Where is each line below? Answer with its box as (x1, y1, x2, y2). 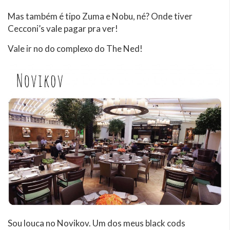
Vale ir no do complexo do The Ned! (8, 43, 143, 54)
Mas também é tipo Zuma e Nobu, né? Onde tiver (8, 10, 193, 22)
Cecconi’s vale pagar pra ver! (8, 23, 118, 34)
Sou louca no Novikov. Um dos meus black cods (8, 217, 185, 228)
